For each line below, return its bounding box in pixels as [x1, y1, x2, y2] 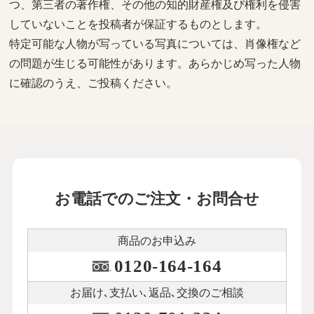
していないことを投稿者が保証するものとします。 [9, 18, 268, 30]
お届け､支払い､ [70, 287, 149, 299]
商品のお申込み [118, 234, 196, 247]
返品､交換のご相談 [149, 287, 244, 299]
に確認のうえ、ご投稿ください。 [9, 77, 178, 89]
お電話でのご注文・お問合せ [55, 190, 259, 207]
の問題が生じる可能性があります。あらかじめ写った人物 [9, 57, 301, 69]
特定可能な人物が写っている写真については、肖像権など [9, 38, 301, 50]
